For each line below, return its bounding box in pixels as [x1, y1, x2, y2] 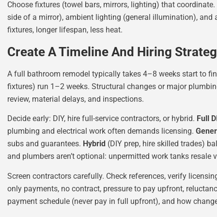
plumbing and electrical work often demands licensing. [7, 126, 196, 136]
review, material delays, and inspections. [7, 94, 144, 104]
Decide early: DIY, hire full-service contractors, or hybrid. [7, 114, 197, 124]
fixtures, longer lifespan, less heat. [7, 25, 123, 35]
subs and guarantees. [7, 139, 83, 149]
